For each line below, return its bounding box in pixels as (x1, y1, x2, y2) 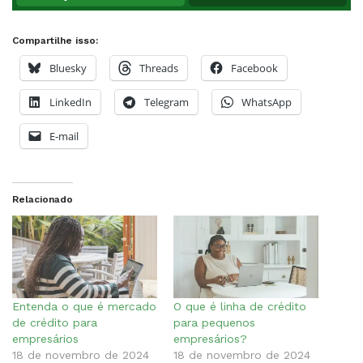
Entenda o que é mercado (12, 299, 156, 313)
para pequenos (173, 315, 255, 329)
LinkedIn (49, 94, 92, 109)
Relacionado (12, 193, 73, 205)
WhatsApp (241, 94, 292, 109)
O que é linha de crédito (173, 299, 306, 313)
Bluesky (49, 60, 87, 75)
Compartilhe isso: (12, 34, 98, 46)
